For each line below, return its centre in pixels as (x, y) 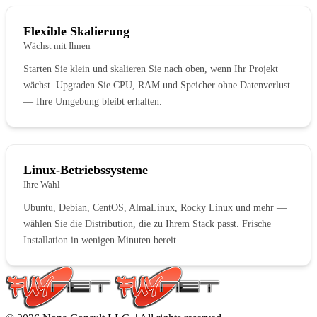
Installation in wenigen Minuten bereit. (101, 240)
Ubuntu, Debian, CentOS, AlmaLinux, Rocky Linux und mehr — (155, 207)
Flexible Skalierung (76, 31)
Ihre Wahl (42, 184)
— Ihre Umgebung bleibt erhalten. (93, 101)
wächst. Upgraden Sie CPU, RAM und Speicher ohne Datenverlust (157, 85)
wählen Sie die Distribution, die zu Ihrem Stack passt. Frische (147, 224)
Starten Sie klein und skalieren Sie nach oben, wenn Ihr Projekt (151, 69)
